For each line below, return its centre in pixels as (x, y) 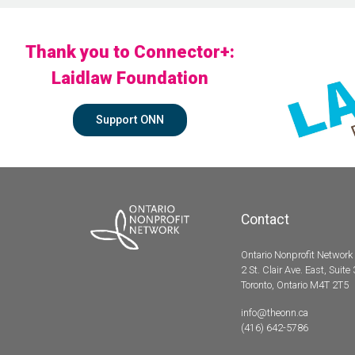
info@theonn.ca (275, 313)
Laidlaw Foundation (130, 78)
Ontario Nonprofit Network (297, 255)
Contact (265, 220)
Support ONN (130, 120)
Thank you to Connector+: (130, 52)
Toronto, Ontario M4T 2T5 (295, 285)
